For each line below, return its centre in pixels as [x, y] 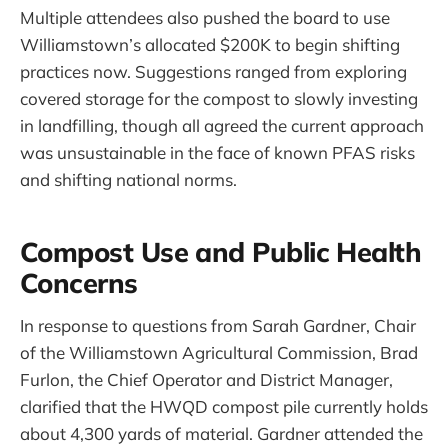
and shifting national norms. [128, 180]
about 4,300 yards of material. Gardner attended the [221, 434]
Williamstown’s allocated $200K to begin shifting [210, 45]
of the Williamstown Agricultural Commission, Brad [219, 353]
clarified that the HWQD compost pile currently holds [224, 407]
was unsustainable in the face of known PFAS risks [217, 153]
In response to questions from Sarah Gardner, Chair [218, 326]
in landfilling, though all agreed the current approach [222, 126]
